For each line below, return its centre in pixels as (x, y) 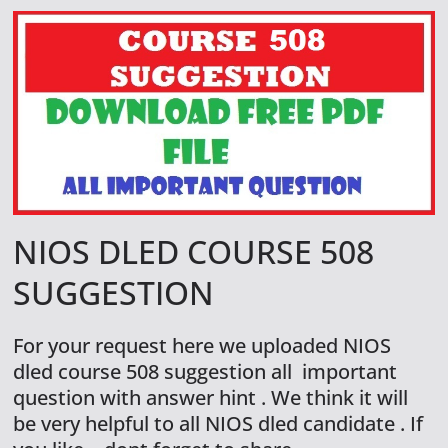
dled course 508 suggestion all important (205, 371)
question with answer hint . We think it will (211, 397)
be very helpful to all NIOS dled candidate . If (218, 423)
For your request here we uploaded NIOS (202, 345)
